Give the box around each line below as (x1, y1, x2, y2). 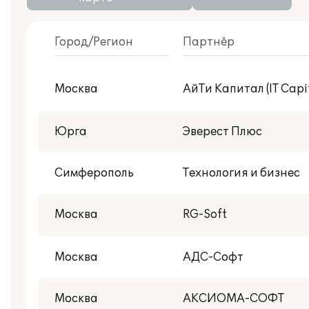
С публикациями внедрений (52, 72, 221, 86)
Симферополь (54, 166, 134, 180)
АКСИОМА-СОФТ (183, 292, 284, 306)
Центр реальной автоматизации (52, 101, 240, 115)
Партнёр (183, 35, 235, 49)
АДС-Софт (183, 250, 243, 264)
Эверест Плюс (183, 125, 262, 139)
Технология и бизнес (183, 166, 300, 180)
